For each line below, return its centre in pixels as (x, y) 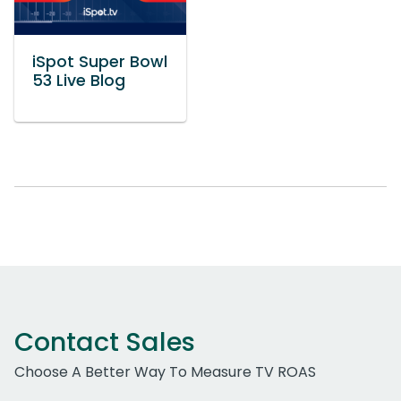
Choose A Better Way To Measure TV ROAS (165, 372)
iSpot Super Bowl (100, 62)
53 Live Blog (79, 81)
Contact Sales (105, 342)
